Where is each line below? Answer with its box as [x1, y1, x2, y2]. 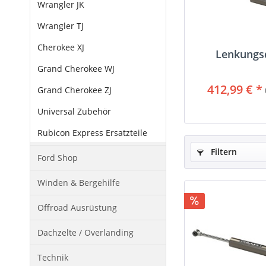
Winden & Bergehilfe [37, 176, 120, 188]
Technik [37, 251, 68, 263]
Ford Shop [37, 151, 78, 163]
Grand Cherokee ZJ [37, 84, 112, 96]
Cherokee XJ [37, 41, 84, 53]
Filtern [208, 145, 237, 157]
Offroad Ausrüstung [37, 201, 117, 213]
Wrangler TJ [37, 20, 84, 31]
